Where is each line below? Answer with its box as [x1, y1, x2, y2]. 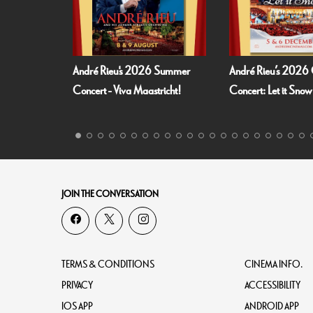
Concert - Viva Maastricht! [13, 85, 122, 98]
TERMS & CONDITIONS [61, 259, 154, 270]
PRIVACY [61, 280, 93, 291]
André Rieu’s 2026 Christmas [169, 65, 294, 78]
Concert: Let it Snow [169, 85, 252, 98]
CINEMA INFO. [245, 259, 304, 270]
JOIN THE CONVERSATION [61, 189, 159, 200]
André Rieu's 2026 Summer [13, 65, 131, 78]
